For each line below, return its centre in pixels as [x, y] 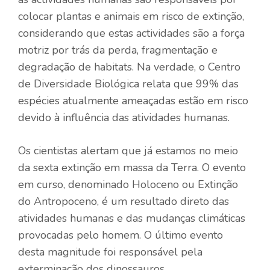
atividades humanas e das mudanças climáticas [132, 218]
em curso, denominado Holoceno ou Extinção [128, 184]
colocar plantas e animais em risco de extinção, [131, 16]
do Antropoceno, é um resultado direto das [124, 201]
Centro [224, 67]
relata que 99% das [189, 83]
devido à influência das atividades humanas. [124, 117]
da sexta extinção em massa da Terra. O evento [132, 167]
